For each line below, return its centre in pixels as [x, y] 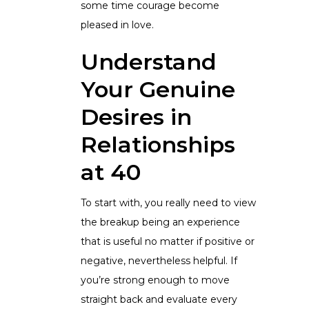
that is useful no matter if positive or [168, 242]
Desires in [136, 117]
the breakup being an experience [160, 222]
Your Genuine [158, 90]
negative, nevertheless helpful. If [159, 261]
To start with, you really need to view [168, 203]
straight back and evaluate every [159, 300]
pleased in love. [117, 25]
